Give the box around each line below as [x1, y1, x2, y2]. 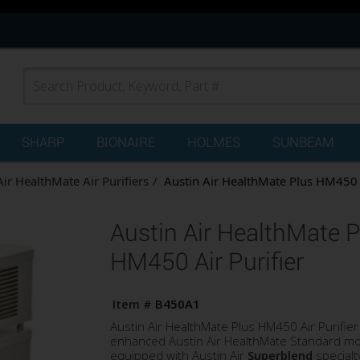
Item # [112, 296, 152, 312]
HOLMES [187, 134, 240, 150]
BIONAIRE [96, 134, 155, 150]
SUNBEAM [272, 134, 334, 150]
